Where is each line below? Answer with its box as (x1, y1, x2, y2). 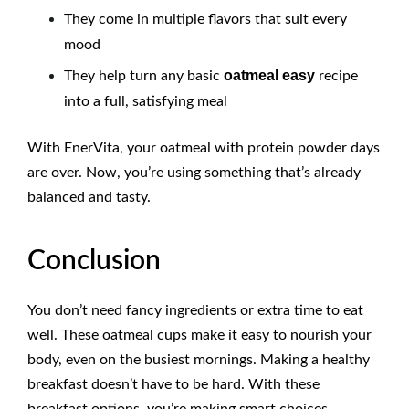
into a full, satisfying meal (64, 94, 227, 110)
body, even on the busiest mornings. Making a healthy (27, 352, 370, 368)
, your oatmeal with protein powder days (120, 141, 380, 156)
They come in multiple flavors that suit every (64, 11, 347, 26)
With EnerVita (27, 141, 120, 156)
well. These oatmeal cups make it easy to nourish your (27, 328, 372, 343)
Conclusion (27, 246, 161, 275)
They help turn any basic (64, 68, 224, 84)
